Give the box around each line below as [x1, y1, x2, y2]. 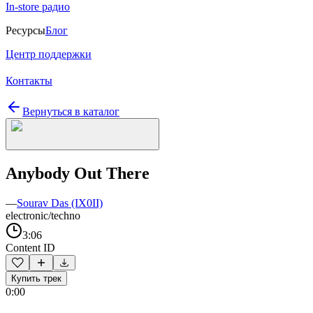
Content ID [6, 241, 55, 254]
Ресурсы [6, 24, 45, 36]
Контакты [6, 75, 52, 87]
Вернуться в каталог [22, 105, 119, 117]
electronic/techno [6, 209, 80, 221]
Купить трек [11, 272, 61, 284]
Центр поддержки [6, 48, 92, 60]
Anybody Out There [6, 163, 150, 182]
